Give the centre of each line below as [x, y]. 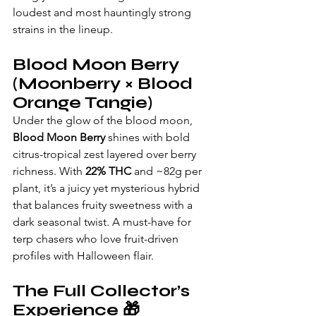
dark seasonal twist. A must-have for [103, 222]
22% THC [108, 171]
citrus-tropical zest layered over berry [106, 154]
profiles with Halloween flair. [83, 256]
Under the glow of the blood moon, [104, 121]
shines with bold [149, 138]
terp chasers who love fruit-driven [97, 239]
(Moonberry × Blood [105, 84]
